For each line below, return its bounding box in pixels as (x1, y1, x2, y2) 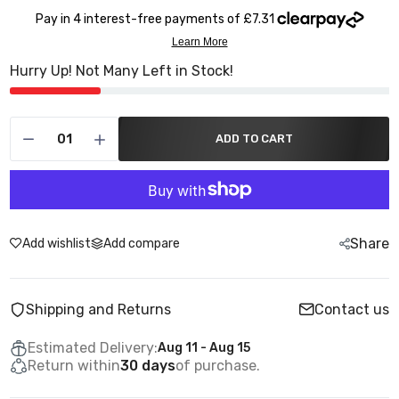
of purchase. (175, 357, 260, 374)
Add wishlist (22, 236, 91, 251)
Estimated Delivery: (28, 339, 158, 356)
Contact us (314, 300, 389, 318)
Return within (28, 357, 120, 374)
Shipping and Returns (26, 300, 171, 318)
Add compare (103, 236, 180, 251)
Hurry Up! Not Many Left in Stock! (10, 62, 233, 79)
